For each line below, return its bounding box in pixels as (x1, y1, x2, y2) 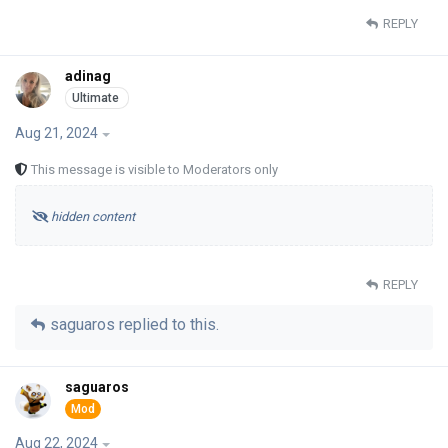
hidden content (51, 209, 135, 225)
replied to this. (115, 314, 219, 334)
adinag (65, 68, 111, 85)
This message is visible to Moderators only (28, 162, 278, 178)
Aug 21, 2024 (15, 125, 98, 142)
